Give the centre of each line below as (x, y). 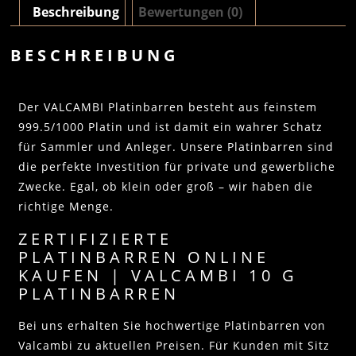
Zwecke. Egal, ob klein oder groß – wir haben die (166, 186)
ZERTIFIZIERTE (95, 238)
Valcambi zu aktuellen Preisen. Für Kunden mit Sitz (174, 346)
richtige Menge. (68, 206)
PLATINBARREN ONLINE (144, 257)
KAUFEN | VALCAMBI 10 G (158, 275)
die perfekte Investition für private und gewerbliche (177, 166)
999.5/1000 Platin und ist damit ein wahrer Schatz (170, 126)
